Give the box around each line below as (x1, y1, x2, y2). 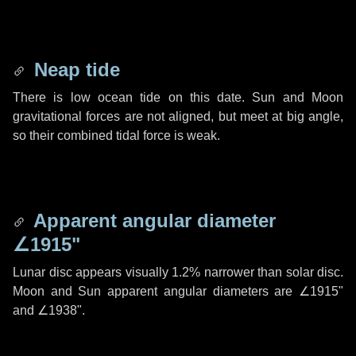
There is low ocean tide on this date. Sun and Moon (13, 91, 343, 104)
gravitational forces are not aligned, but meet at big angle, (13, 110, 343, 123)
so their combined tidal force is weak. (13, 129, 220, 142)
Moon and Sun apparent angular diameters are (13, 284, 299, 298)
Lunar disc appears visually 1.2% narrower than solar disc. (13, 265, 343, 279)
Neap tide (29, 59, 120, 80)
